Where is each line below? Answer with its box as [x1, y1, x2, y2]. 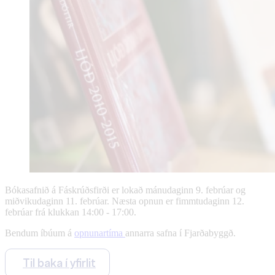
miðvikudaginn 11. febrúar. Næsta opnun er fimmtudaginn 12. [5, 195, 244, 206]
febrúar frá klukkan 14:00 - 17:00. [5, 206, 136, 217]
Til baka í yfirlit [23, 256, 96, 269]
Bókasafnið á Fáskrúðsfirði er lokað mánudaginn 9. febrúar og [5, 184, 246, 195]
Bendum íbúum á [5, 227, 74, 238]
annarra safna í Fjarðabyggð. [125, 227, 238, 238]
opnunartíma [74, 227, 125, 238]
